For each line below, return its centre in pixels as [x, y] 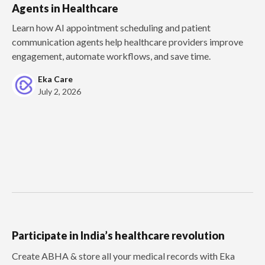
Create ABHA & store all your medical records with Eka [123, 256]
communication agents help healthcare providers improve [127, 41]
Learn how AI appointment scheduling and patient [111, 27]
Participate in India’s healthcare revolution [118, 235]
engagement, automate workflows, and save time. [111, 56]
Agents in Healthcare [65, 8]
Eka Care [55, 79]
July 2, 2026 [59, 91]
